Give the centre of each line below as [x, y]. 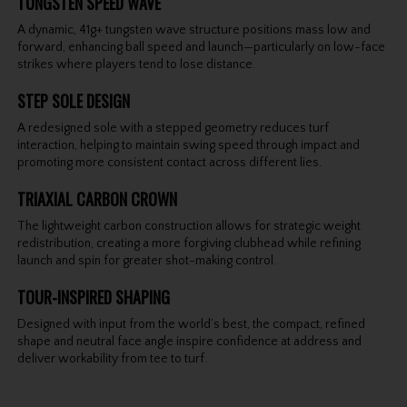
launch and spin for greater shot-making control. [146, 261]
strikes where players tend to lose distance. [136, 65]
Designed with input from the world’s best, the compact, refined [191, 325]
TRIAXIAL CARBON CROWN [97, 199]
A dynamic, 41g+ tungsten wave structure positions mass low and [194, 30]
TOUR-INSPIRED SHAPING [93, 298]
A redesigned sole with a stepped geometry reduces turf [173, 129]
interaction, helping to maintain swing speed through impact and [188, 146]
